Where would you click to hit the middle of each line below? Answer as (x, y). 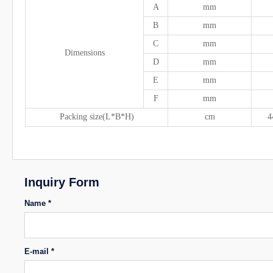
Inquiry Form (62, 183)
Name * (38, 204)
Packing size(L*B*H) (97, 117)
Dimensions (84, 53)
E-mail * (39, 252)
